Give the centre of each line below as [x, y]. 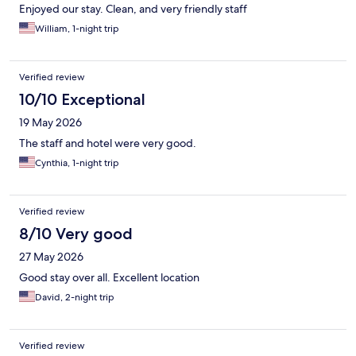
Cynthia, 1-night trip [77, 163]
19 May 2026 [50, 123]
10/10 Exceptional [82, 100]
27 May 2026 [51, 257]
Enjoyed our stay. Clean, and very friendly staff [133, 9]
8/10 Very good [76, 234]
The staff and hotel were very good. [108, 143]
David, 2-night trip [75, 298]
